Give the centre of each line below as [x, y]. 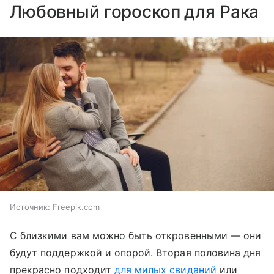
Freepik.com [76, 206]
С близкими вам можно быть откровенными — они [136, 235]
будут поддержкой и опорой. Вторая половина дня [135, 252]
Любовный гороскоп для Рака [135, 12]
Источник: [30, 206]
